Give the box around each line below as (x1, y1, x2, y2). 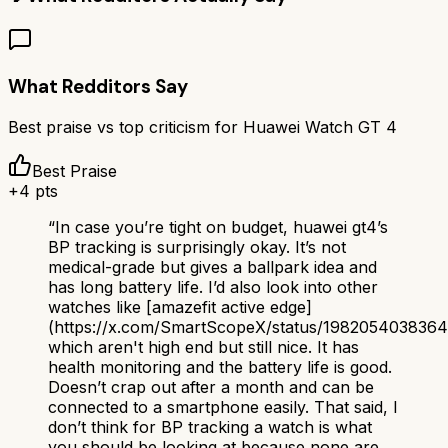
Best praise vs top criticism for (8, 117, 243, 138)
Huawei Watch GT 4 (243, 117, 397, 138)
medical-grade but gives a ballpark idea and (48, 257, 377, 278)
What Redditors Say (8, 73, 188, 99)
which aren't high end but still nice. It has (48, 337, 359, 358)
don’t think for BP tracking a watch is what (48, 417, 372, 438)
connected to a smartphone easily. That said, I (48, 397, 398, 418)
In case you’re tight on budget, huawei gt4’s (55, 217, 388, 238)
